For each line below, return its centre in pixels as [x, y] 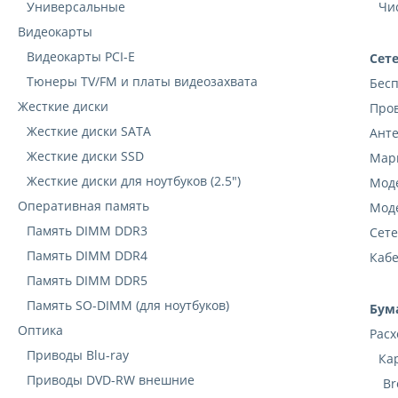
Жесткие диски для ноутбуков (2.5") [134, 181]
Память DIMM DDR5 [87, 281]
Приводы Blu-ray [78, 355]
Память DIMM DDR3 [87, 231]
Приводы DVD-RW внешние [111, 380]
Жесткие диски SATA [89, 131]
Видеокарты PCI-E [81, 57]
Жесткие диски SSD [85, 156]
